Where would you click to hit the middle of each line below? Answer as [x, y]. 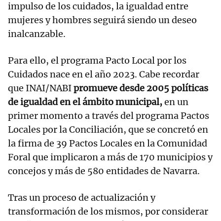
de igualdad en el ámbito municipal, [85, 102]
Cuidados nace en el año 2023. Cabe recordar [104, 74]
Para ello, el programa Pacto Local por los [97, 61]
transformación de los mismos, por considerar [108, 212]
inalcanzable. [38, 34]
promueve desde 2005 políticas [141, 88]
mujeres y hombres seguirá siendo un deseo [102, 20]
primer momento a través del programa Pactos [109, 116]
